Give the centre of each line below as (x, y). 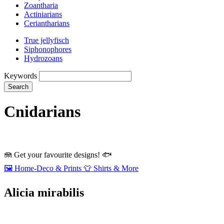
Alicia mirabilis (44, 192)
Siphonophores (48, 49)
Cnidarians (42, 112)
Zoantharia (41, 5)
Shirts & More (115, 168)
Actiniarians (43, 14)
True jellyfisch (46, 40)
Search (18, 87)
